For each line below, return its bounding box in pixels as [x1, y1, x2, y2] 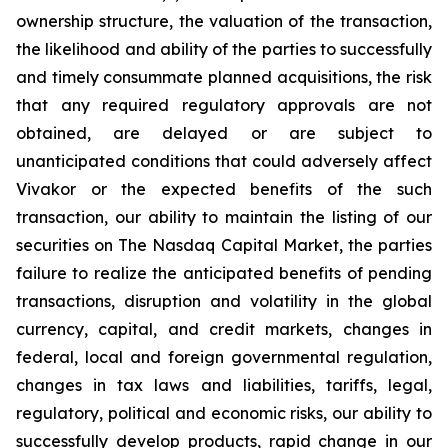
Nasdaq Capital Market [152, 235, 339, 255]
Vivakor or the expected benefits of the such [16, 179, 432, 199]
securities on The [16, 235, 153, 255]
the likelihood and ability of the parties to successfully [16, 39, 432, 59]
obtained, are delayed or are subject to [16, 123, 432, 143]
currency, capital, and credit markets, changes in [16, 319, 432, 339]
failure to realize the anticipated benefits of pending [16, 263, 432, 283]
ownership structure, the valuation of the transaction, [16, 11, 432, 31]
